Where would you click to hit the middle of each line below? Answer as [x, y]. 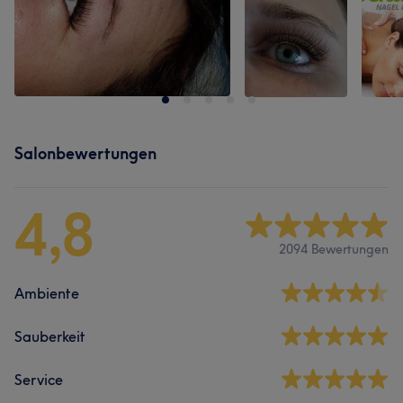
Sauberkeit [50, 336]
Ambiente [47, 293]
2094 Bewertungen [334, 249]
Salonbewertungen [85, 153]
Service [39, 380]
